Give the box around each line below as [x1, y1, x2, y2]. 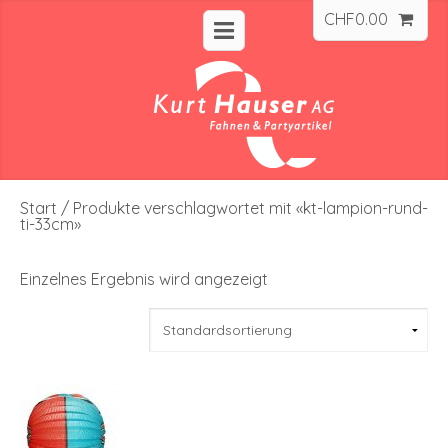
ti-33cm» [20, 213, 81, 234]
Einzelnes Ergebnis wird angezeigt [20, 268, 268, 289]
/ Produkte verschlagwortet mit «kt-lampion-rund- [57, 197, 428, 218]
